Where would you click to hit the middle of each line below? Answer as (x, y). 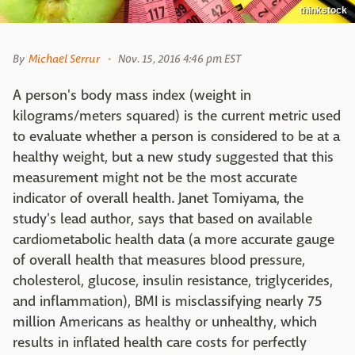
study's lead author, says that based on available (162, 219)
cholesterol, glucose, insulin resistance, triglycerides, (173, 281)
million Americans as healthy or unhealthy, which (165, 323)
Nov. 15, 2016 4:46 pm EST (179, 59)
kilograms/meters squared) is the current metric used (177, 116)
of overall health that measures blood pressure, (159, 261)
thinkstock (323, 11)
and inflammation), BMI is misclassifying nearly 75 (168, 302)
